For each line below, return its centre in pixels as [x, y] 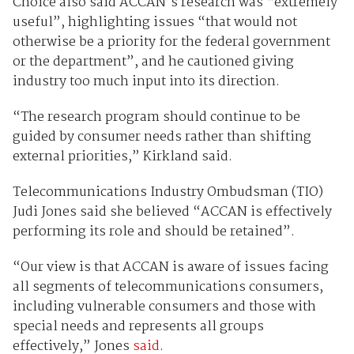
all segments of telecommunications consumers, [168, 287]
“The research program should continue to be [156, 117]
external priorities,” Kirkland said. [122, 156]
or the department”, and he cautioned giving [153, 62]
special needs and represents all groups [138, 326]
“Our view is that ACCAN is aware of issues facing [170, 267]
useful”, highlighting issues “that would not [154, 22]
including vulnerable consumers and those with [164, 307]
